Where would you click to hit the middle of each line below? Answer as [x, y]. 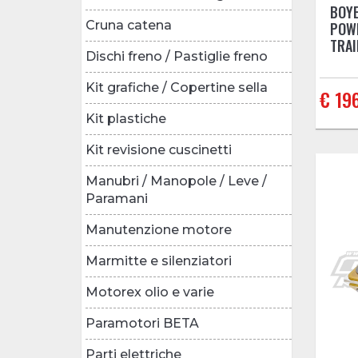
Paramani [117, 198]
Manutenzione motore [159, 229]
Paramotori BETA [142, 323]
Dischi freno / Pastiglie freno [177, 56]
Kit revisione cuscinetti [159, 149]
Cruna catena [129, 25]
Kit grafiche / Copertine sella [177, 87]
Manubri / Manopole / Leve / [176, 181]
